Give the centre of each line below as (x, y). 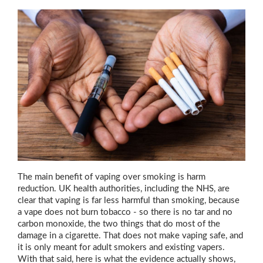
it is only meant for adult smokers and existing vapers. (121, 248)
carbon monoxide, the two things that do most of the (119, 224)
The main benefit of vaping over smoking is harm (112, 177)
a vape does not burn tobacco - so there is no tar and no (125, 213)
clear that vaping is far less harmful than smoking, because (129, 201)
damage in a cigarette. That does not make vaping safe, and (130, 236)
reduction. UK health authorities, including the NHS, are (124, 189)
